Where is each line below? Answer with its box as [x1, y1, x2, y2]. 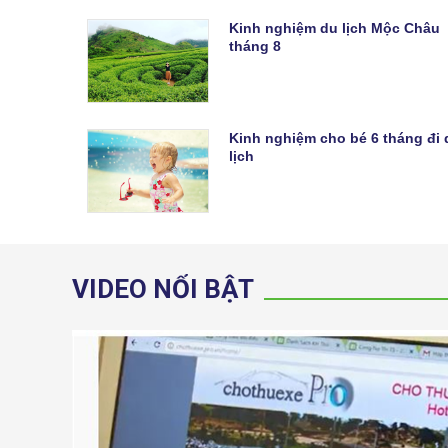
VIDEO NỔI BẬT [72, 273, 254, 304]
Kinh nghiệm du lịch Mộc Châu [229, 19, 440, 36]
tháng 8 [229, 37, 281, 54]
